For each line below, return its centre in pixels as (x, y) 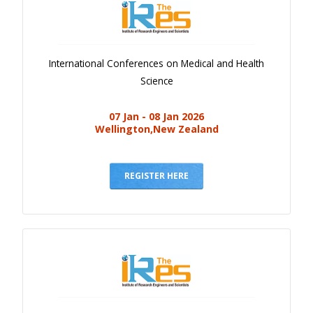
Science (156, 81)
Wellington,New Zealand (156, 129)
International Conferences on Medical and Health (156, 64)
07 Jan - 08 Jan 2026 (156, 117)
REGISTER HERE (156, 176)
